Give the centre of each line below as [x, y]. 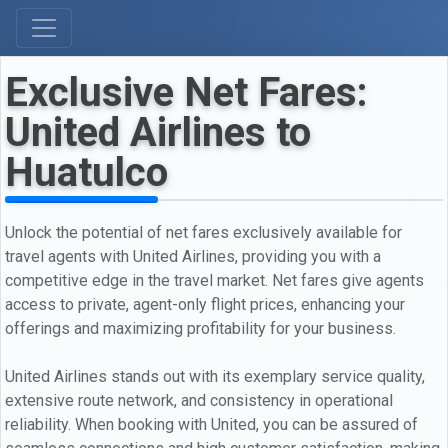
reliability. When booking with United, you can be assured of [211, 424]
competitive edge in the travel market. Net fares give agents [214, 280]
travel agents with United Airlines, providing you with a [193, 256]
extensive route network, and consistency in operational [199, 400]
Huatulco [86, 172]
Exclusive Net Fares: [186, 92]
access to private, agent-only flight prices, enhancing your [205, 304]
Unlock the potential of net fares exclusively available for [203, 232]
